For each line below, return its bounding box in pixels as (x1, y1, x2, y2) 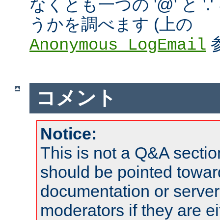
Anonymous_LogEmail (29, 35, 206, 55)
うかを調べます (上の (29, 14, 193, 33)
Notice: (40, 124, 97, 143)
